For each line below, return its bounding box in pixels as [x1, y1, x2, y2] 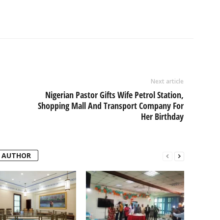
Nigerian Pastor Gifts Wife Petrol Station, [45, 88, 184, 101]
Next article [150, 77, 184, 85]
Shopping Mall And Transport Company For [37, 99, 184, 111]
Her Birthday [140, 110, 184, 122]
